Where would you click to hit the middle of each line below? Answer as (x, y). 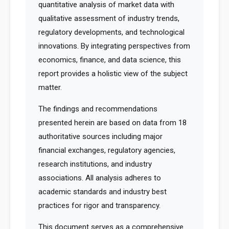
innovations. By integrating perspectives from (114, 46)
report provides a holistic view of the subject (113, 74)
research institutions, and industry (95, 164)
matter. (50, 87)
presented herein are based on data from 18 (112, 123)
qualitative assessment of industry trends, (109, 18)
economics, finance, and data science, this (110, 60)
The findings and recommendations (98, 109)
